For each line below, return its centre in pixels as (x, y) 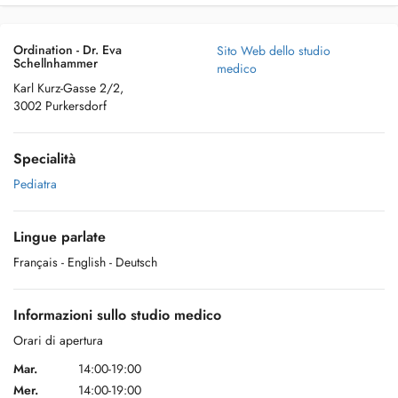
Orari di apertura (58, 340)
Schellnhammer (56, 63)
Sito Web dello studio (274, 51)
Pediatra (35, 184)
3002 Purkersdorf (60, 106)
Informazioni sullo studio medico (117, 315)
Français (36, 262)
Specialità (44, 159)
